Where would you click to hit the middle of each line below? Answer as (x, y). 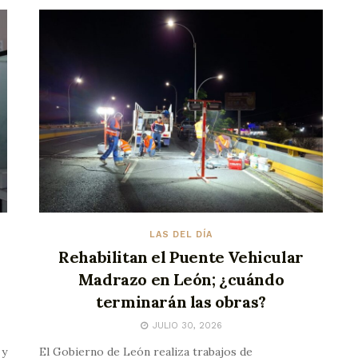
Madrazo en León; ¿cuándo (181, 279)
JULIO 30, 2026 (185, 325)
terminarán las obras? (181, 301)
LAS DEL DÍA (181, 234)
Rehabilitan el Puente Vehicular (181, 257)
